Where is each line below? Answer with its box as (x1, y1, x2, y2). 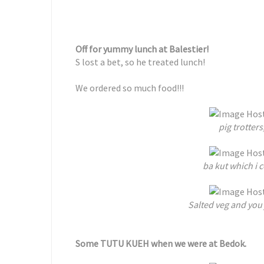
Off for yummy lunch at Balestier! (75, 43, 210, 55)
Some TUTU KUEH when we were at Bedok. (75, 237, 246, 249)
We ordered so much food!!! (75, 82, 184, 94)
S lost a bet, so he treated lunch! (75, 56, 205, 68)
